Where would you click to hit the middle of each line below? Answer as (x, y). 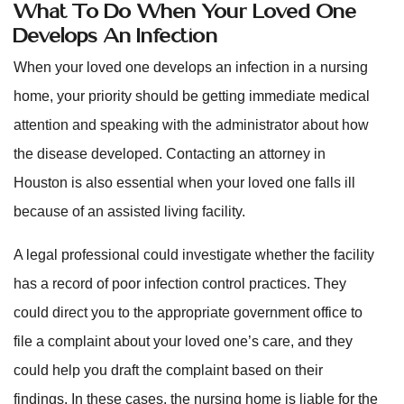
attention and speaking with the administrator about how (191, 125)
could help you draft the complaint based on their (168, 370)
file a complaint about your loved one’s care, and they (183, 341)
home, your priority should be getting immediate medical (192, 96)
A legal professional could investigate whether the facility (194, 255)
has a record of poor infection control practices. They (180, 284)
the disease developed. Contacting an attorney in (170, 154)
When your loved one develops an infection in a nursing (191, 67)
